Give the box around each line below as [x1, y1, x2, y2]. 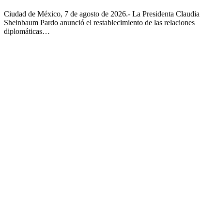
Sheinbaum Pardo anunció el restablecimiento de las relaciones [4, 18, 195, 27]
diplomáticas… [4, 27, 50, 36]
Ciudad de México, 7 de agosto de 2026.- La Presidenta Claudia [4, 10, 200, 18]
